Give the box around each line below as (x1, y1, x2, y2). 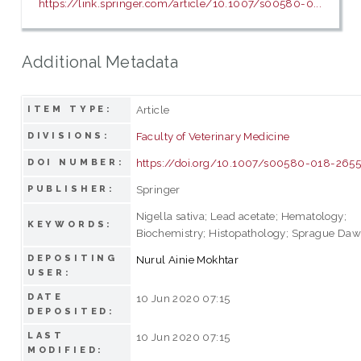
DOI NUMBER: (27, 156, 126, 168)
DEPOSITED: (27, 305, 116, 317)
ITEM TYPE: (27, 103, 114, 114)
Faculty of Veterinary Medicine (135, 129, 290, 143)
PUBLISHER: (27, 183, 116, 194)
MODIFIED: (27, 344, 105, 355)
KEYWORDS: (27, 218, 114, 230)
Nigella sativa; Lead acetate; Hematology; (135, 209, 347, 222)
